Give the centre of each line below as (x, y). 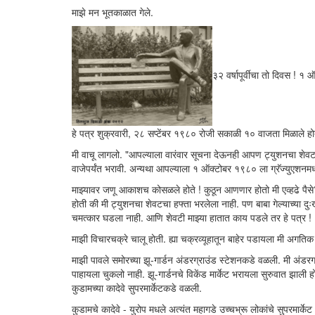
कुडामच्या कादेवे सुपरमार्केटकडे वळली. (137, 288)
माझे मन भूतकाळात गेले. (112, 12)
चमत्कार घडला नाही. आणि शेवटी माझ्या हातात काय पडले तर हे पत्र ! (192, 217)
